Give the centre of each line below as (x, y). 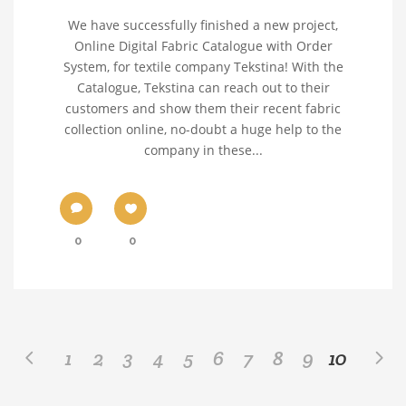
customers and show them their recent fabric (203, 108)
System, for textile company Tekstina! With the (203, 67)
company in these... (203, 150)
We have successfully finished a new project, (203, 25)
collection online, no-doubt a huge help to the (203, 129)
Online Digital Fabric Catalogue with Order (203, 46)
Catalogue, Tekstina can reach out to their (203, 87)
